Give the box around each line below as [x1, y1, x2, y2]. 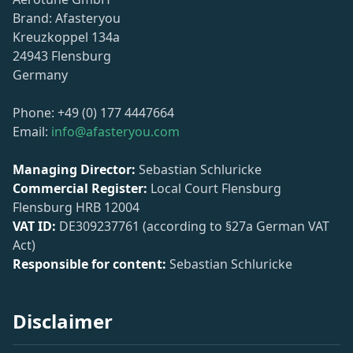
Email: [13, 123, 51, 140]
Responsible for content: [13, 255, 166, 273]
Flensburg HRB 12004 [13, 199, 139, 216]
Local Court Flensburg [147, 180, 281, 197]
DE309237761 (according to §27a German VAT [56, 217, 329, 235]
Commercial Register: [13, 180, 147, 197]
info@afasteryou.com [51, 123, 180, 140]
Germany [13, 66, 68, 84]
